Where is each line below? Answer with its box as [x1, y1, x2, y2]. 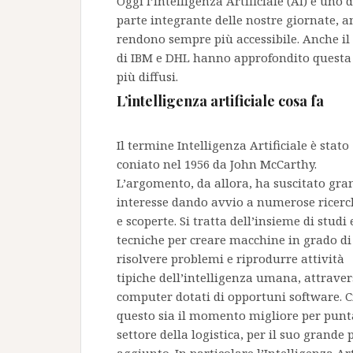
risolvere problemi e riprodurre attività [117, 251, 344, 266]
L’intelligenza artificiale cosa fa [117, 91, 324, 110]
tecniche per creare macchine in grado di [117, 232, 351, 247]
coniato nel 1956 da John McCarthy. [117, 156, 317, 172]
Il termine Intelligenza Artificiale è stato [117, 137, 349, 153]
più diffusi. [117, 69, 178, 84]
